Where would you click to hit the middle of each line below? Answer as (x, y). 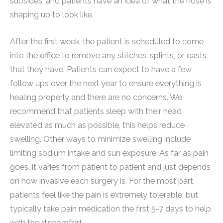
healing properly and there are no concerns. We (96, 98)
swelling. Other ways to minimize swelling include (100, 139)
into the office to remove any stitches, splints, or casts (108, 56)
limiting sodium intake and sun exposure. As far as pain (109, 153)
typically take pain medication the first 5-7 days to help (111, 209)
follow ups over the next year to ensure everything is (106, 84)
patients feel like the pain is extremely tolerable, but (104, 195)
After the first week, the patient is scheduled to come (107, 42)
